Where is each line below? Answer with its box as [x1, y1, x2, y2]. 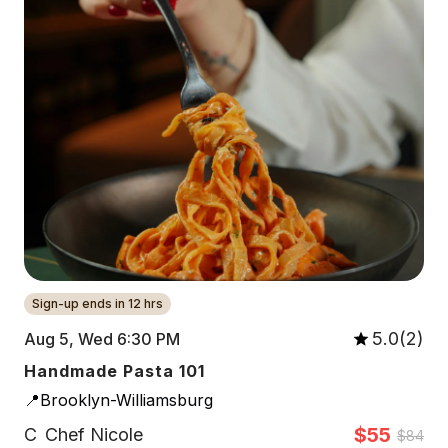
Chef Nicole [45, 424, 143, 445]
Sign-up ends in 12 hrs [32, 296, 163, 311]
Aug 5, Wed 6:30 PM [24, 328, 180, 349]
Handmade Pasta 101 [24, 361, 205, 381]
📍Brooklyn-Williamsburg [24, 390, 213, 410]
